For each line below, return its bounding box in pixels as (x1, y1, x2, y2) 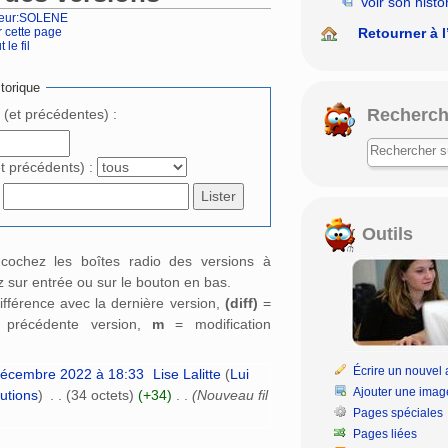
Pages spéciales (353, 405, 444, 420)
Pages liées (353, 426, 418, 441)
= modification (163, 316, 271, 333)
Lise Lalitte (153, 366, 222, 383)
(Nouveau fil (191, 387, 268, 404)
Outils (356, 223, 413, 244)
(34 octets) (65, 387, 134, 404)
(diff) (224, 295, 258, 312)
